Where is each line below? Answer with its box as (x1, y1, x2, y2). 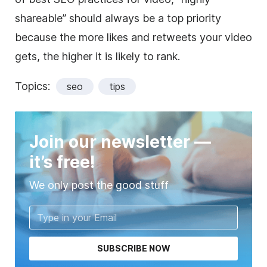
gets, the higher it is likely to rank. (15, 49, 180, 63)
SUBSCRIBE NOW (97, 243, 170, 253)
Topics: (15, 79, 50, 92)
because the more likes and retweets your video (15, 30, 252, 44)
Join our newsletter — (29, 131, 211, 152)
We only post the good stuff (29, 178, 169, 191)
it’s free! (29, 151, 95, 172)
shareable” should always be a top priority (15, 11, 221, 24)
